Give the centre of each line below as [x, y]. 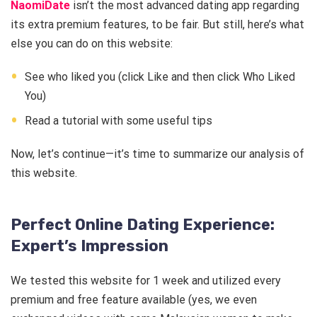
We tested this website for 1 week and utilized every [146, 281]
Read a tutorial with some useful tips [119, 121]
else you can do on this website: [93, 44]
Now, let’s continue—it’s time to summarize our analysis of [157, 154]
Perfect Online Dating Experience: [143, 225]
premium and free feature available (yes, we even [134, 300]
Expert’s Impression [90, 246]
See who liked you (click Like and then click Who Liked [160, 77]
